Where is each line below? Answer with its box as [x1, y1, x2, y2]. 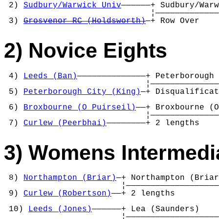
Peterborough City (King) [23, 87, 141, 96]
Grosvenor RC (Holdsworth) [23, 16, 146, 25]
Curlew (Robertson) [23, 189, 111, 198]
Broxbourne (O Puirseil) [23, 103, 136, 112]
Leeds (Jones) [28, 205, 92, 214]
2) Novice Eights [4, 38, 167, 62]
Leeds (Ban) [23, 71, 77, 81]
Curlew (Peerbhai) [23, 118, 107, 128]
